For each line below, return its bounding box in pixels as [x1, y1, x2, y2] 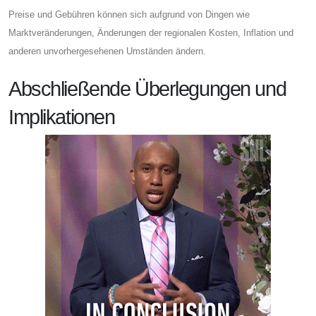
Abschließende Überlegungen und [8, 77, 286, 100]
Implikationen [8, 105, 115, 128]
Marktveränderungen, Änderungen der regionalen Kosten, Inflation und [8, 27, 293, 38]
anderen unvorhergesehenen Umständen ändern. [8, 45, 206, 56]
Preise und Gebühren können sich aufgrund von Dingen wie [8, 8, 250, 20]
